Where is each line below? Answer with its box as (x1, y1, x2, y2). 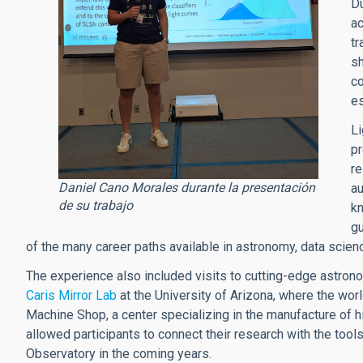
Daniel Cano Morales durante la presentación (58, 180, 315, 196)
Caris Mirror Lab (26, 288, 117, 304)
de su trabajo (58, 198, 133, 214)
